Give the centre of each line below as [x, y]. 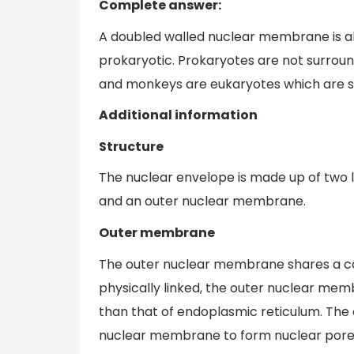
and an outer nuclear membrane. [202, 201]
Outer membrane [157, 233]
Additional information [178, 115]
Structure [131, 146]
